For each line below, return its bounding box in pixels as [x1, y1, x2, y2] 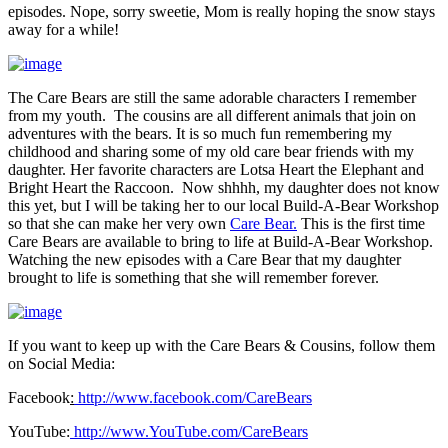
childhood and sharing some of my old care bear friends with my [8, 142, 414, 160]
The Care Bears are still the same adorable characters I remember [8, 88, 416, 106]
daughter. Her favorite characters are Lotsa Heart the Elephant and [8, 160, 424, 178]
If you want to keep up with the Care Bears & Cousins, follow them [8, 336, 435, 354]
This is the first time [297, 214, 425, 232]
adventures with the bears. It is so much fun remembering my [8, 124, 392, 142]
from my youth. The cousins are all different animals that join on [8, 106, 416, 124]
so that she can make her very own [8, 214, 230, 232]
